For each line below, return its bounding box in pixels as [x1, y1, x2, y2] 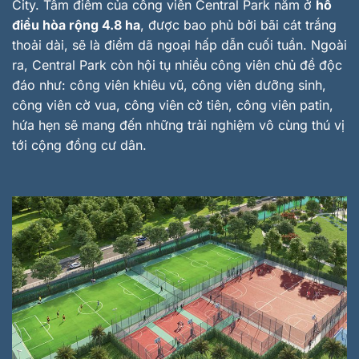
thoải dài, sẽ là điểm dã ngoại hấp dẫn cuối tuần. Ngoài [12, 37, 347, 54]
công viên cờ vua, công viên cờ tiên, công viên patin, [12, 97, 333, 114]
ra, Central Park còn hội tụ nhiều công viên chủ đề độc [12, 57, 342, 74]
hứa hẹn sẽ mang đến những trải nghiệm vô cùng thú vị [12, 117, 345, 134]
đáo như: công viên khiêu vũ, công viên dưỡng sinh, [12, 77, 326, 94]
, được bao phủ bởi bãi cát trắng [140, 17, 337, 34]
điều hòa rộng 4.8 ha [12, 17, 140, 34]
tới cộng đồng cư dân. [12, 137, 147, 154]
